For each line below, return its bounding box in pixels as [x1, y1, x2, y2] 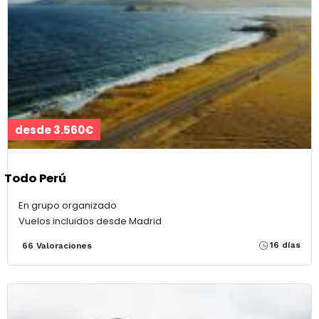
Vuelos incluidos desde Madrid [19, 214, 162, 229]
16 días [270, 240, 300, 251]
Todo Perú [4, 169, 66, 187]
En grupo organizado [19, 199, 117, 213]
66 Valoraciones [22, 241, 92, 251]
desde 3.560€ [15, 122, 93, 138]
